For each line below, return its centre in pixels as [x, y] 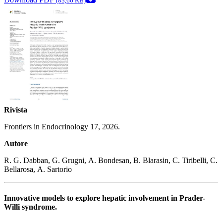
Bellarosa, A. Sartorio [38, 169]
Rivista [16, 110]
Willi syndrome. [30, 207]
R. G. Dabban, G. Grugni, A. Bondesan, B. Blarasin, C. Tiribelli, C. [111, 161]
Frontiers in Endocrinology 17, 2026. [62, 127]
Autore [16, 144]
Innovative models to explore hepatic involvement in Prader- [105, 198]
